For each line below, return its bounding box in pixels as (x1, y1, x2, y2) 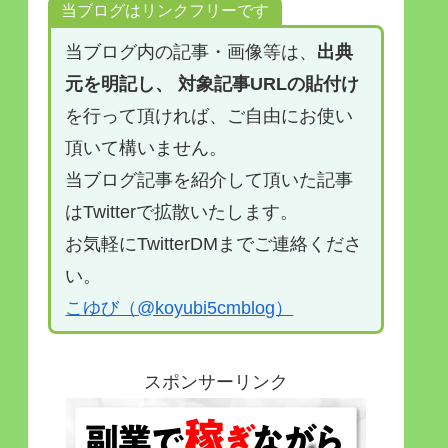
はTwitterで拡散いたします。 (65, 201, 299, 222)
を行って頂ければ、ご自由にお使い (65, 105, 354, 126)
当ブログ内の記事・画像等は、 (65, 41, 318, 62)
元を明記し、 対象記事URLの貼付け (65, 73, 360, 94)
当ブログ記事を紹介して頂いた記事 (65, 169, 354, 190)
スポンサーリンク (144, 372, 288, 393)
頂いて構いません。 (65, 137, 228, 158)
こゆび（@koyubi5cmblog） (65, 297, 294, 318)
